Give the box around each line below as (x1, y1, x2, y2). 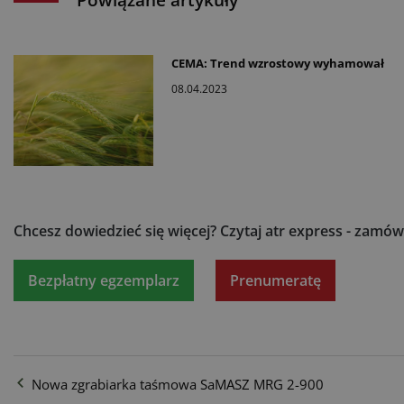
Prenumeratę (230, 271, 321, 290)
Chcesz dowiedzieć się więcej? (14, 221, 220, 241)
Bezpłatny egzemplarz (28, 271, 179, 290)
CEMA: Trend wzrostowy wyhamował (171, 55, 384, 71)
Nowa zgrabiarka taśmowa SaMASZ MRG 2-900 (32, 375, 324, 393)
